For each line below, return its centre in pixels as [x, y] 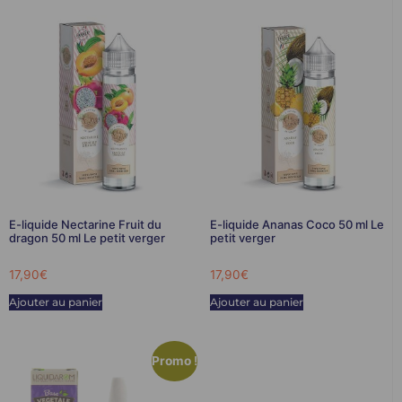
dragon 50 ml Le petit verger [87, 237]
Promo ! [175, 361]
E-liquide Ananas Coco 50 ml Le [297, 224]
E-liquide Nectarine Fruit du [85, 224]
